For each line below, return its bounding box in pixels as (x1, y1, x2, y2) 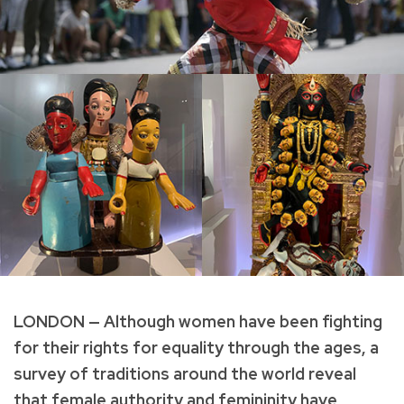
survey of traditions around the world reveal (14, 363, 356, 384)
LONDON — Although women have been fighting (14, 310, 382, 332)
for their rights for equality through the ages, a (14, 336, 379, 358)
